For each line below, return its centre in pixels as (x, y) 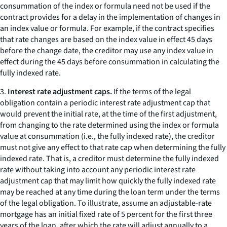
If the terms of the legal (152, 92)
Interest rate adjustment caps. (60, 92)
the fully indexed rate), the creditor (155, 136)
